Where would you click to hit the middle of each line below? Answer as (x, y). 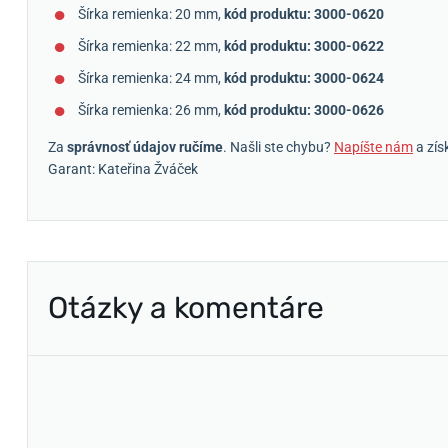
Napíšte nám (373, 146)
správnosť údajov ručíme (145, 146)
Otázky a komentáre (186, 307)
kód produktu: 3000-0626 (304, 109)
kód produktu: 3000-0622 (304, 45)
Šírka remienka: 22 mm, (151, 45)
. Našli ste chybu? (278, 146)
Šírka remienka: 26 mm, (151, 109)
